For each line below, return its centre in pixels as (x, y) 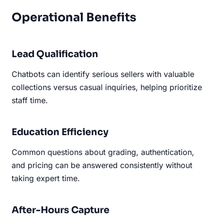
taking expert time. (46, 178)
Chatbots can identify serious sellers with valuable (103, 74)
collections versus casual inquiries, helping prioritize (107, 87)
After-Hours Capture (61, 210)
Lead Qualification (55, 54)
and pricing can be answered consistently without (102, 165)
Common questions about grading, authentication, (103, 152)
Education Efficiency (60, 132)
